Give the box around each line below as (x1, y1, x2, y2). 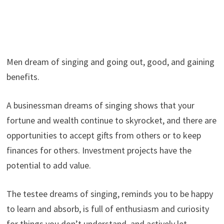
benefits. (6, 70, 39, 82)
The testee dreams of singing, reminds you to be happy (6, 187, 213, 199)
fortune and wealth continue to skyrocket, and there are (6, 114, 216, 126)
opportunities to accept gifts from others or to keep (6, 129, 201, 141)
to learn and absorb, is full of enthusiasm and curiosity (6, 202, 209, 214)
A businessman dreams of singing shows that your (6, 99, 194, 111)
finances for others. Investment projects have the (6, 144, 191, 156)
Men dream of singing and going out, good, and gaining (6, 55, 214, 67)
